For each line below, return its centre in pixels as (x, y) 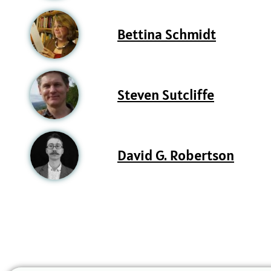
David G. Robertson (176, 155)
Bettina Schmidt (167, 34)
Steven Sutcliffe (166, 95)
